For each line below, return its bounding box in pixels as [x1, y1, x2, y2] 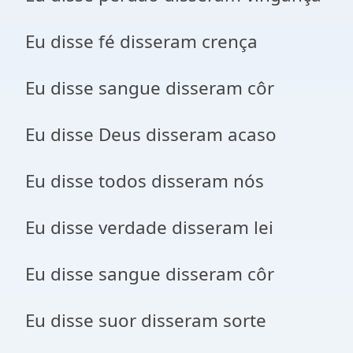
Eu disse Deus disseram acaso [25, 122, 277, 147]
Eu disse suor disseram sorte [25, 308, 266, 333]
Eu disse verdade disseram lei [25, 215, 273, 240]
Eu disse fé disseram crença [25, 29, 258, 54]
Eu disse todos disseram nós [25, 169, 264, 193]
